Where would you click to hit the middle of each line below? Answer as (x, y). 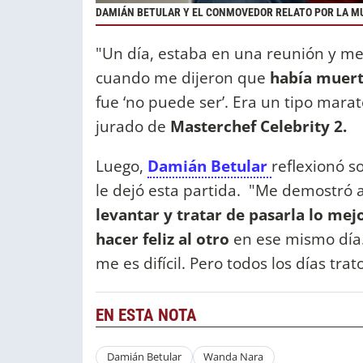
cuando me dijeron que (181, 78)
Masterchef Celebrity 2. (256, 126)
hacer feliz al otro (164, 239)
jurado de (131, 126)
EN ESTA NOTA (146, 315)
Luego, (122, 166)
